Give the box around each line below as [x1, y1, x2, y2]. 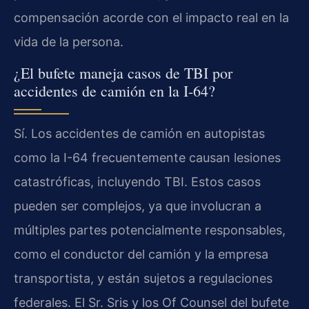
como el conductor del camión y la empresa [14, 246, 268, 261]
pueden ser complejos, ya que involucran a [14, 198, 261, 213]
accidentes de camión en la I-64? [14, 80, 215, 101]
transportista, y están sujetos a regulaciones [14, 270, 272, 286]
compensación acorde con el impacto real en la [14, 10, 289, 26]
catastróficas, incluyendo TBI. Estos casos [14, 174, 261, 189]
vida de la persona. [14, 34, 123, 50]
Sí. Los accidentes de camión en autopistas [14, 126, 265, 141]
